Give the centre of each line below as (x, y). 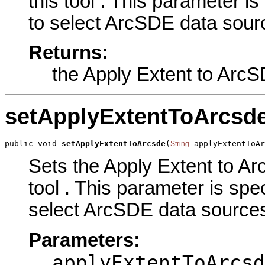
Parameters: (84, 240)
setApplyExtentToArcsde (114, 143)
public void (33, 143)
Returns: (68, 53)
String (180, 143)
